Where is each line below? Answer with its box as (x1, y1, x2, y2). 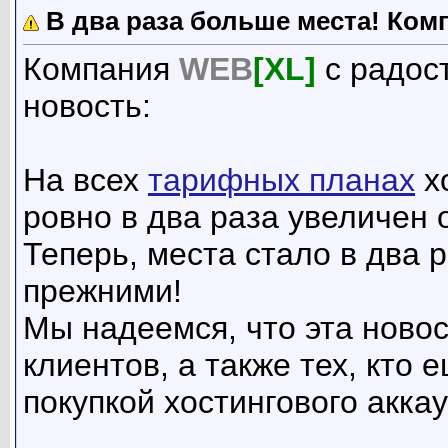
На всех (23, 162, 148, 199)
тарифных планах (148, 162, 415, 199)
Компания (23, 51, 179, 88)
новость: (23, 88, 151, 125)
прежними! (23, 273, 182, 310)
